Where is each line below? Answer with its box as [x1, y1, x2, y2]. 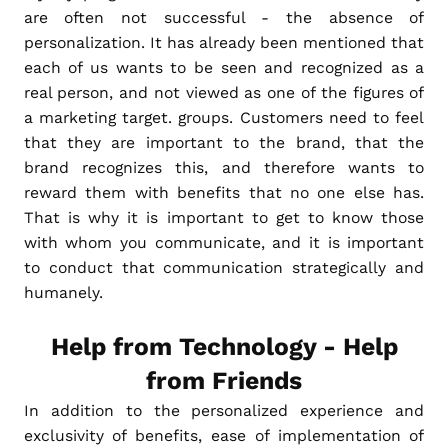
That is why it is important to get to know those [23, 207, 425, 227]
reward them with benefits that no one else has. [23, 182, 425, 202]
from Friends [146, 365, 302, 395]
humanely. [23, 282, 103, 302]
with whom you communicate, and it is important [23, 232, 425, 252]
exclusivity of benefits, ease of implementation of [23, 425, 425, 445]
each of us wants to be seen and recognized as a [23, 57, 425, 77]
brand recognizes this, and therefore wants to [23, 157, 425, 177]
